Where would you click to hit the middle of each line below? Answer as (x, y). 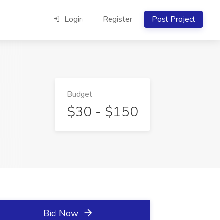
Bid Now (62, 213)
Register (117, 19)
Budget (80, 94)
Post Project (174, 19)
